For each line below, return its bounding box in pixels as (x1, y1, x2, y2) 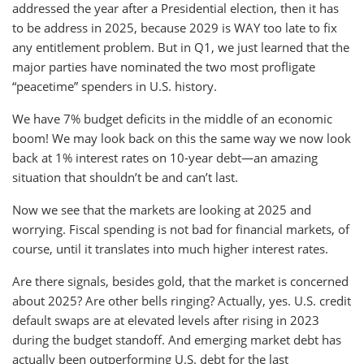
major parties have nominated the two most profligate (12, 58, 315, 75)
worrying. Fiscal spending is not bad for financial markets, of (12, 221, 349, 237)
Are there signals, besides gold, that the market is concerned (12, 273, 349, 289)
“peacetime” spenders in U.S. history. (12, 78, 217, 94)
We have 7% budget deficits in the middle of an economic (12, 110, 332, 127)
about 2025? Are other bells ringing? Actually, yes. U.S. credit (12, 292, 351, 309)
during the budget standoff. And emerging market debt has (12, 331, 341, 348)
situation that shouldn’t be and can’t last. (12, 169, 238, 185)
